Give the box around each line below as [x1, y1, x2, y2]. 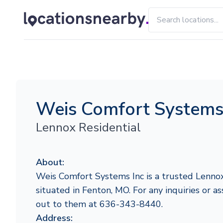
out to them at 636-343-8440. [36, 198, 163, 210]
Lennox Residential [36, 119, 141, 135]
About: [36, 156, 64, 168]
